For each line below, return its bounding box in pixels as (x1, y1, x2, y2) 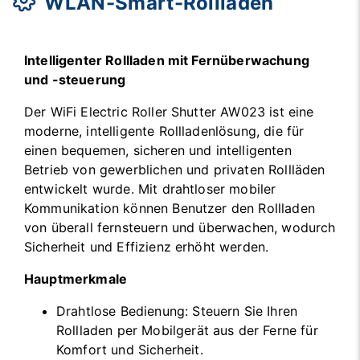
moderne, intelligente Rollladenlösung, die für (24, 123, 305, 140)
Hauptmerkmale (24, 271, 128, 288)
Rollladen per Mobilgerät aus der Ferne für (56, 322, 318, 339)
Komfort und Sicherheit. (56, 342, 203, 358)
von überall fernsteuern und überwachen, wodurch (24, 219, 336, 236)
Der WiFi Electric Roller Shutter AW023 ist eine (24, 104, 314, 121)
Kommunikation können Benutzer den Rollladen (24, 200, 315, 217)
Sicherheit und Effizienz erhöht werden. (24, 239, 269, 256)
